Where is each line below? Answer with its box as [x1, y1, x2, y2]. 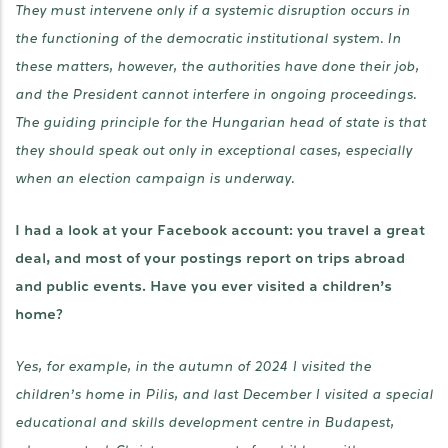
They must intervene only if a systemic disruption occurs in [15, 3, 410, 18]
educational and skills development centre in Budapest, [15, 415, 394, 430]
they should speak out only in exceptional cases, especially [15, 143, 412, 158]
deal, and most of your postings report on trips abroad [15, 251, 405, 266]
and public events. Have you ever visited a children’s [15, 279, 392, 294]
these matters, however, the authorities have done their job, [15, 59, 419, 74]
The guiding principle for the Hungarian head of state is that [15, 115, 426, 130]
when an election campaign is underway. [15, 171, 294, 186]
